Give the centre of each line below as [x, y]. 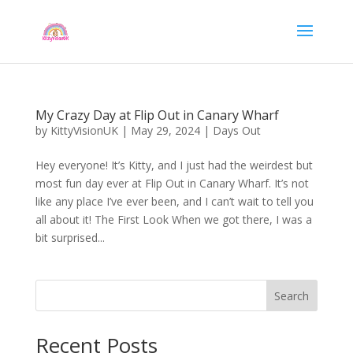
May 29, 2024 [165, 130]
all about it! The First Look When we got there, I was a [173, 219]
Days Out [236, 130]
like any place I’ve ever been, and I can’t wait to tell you [174, 201]
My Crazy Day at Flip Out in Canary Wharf [157, 115]
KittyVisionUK [84, 130]
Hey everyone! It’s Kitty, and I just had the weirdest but [174, 165]
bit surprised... [70, 238]
